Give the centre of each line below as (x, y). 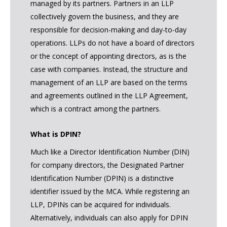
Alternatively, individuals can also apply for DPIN (109, 217)
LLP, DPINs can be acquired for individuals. (101, 204)
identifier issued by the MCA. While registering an (110, 191)
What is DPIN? (56, 134)
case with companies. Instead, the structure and (109, 69)
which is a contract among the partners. (96, 109)
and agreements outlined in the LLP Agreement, (109, 96)
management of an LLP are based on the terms (109, 83)
